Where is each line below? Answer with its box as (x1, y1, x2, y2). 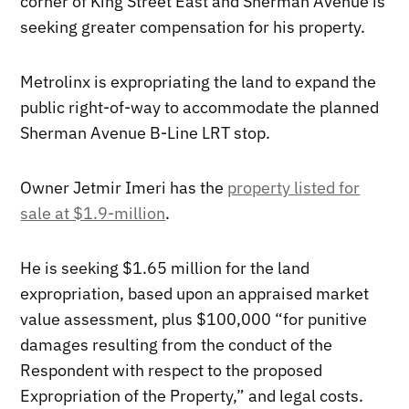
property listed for (227, 176, 361, 198)
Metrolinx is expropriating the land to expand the (20, 70, 377, 92)
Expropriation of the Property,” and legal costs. (20, 384, 364, 406)
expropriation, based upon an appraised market (20, 282, 370, 304)
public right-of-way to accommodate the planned (20, 96, 380, 118)
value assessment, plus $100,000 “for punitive (20, 308, 368, 330)
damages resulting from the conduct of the (20, 333, 333, 355)
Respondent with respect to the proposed (20, 359, 323, 381)
